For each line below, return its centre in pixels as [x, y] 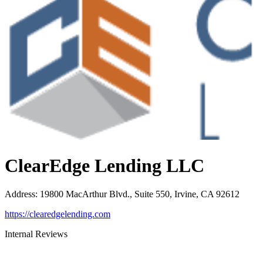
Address [20, 194]
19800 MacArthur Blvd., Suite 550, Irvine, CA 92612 [140, 194]
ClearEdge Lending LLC [104, 165]
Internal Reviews [36, 234]
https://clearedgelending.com [58, 214]
